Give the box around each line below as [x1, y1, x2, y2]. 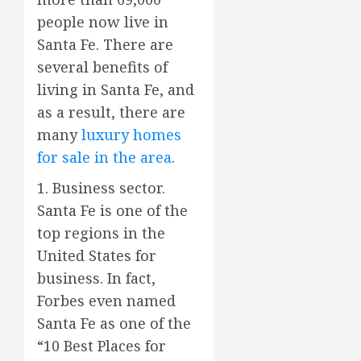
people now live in [37, 12, 168, 32]
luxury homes [81, 125, 181, 145]
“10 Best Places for [37, 336, 166, 356]
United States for [37, 246, 156, 266]
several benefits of [37, 57, 168, 77]
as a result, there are [37, 102, 185, 122]
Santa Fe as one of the [37, 313, 191, 334]
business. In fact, [37, 268, 156, 288]
